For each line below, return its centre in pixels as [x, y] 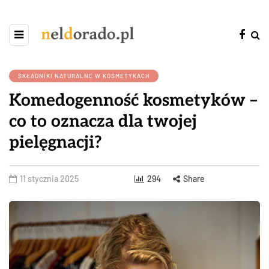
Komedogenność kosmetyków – [133, 101]
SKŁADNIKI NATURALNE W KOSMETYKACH [84, 76]
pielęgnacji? [56, 143]
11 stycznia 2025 [49, 179]
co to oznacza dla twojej [103, 122]
